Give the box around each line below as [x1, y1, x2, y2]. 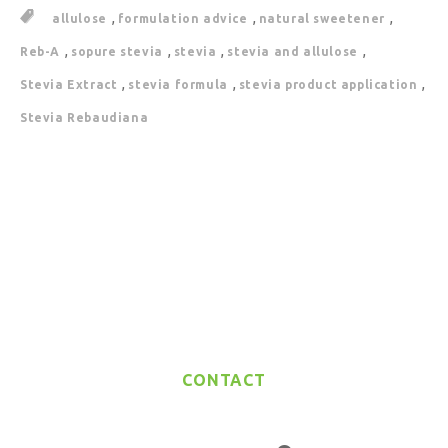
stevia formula [128, 77, 228, 91]
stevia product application [238, 77, 418, 91]
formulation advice [117, 11, 248, 25]
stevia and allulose [227, 44, 358, 58]
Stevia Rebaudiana [20, 110, 149, 124]
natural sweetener [258, 11, 385, 25]
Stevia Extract [20, 77, 118, 91]
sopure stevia [71, 44, 163, 58]
